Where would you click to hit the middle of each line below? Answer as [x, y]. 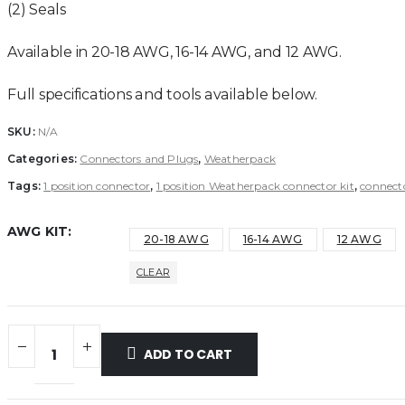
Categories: [44, 158]
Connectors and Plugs [139, 158]
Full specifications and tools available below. [162, 95]
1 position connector [97, 185]
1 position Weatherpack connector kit [255, 185]
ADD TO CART [188, 355]
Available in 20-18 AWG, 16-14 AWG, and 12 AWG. [174, 52]
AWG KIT [38, 232]
